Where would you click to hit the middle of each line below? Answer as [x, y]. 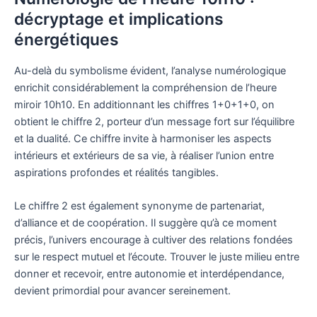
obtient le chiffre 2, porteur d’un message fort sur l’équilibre [154, 122]
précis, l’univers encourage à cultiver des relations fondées [154, 240]
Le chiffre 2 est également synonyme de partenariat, [139, 206]
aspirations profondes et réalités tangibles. [116, 173]
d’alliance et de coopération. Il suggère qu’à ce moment [145, 223]
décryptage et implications [119, 19]
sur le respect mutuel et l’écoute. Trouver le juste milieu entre [157, 257]
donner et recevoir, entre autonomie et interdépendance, [149, 274]
